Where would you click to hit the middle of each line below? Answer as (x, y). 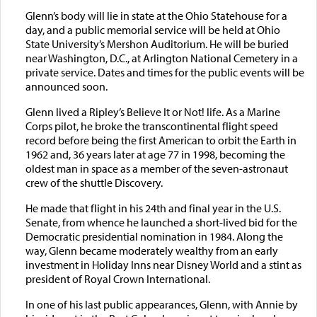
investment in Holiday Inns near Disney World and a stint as (163, 265)
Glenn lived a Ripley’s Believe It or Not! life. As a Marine (152, 112)
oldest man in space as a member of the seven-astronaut (156, 169)
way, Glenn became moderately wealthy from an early (151, 251)
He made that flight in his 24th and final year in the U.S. (153, 208)
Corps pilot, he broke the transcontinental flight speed (151, 126)
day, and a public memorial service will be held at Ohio (152, 30)
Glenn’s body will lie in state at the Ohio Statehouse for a (156, 16)
